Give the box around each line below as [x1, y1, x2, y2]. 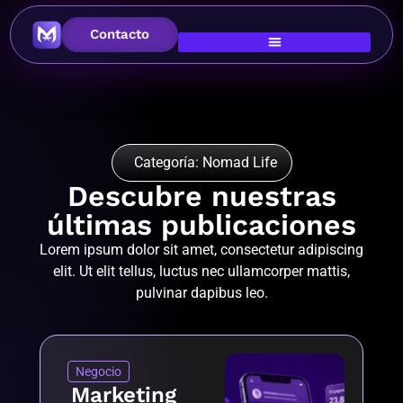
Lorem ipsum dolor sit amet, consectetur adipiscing [40, 241, 363, 258]
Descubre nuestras [67, 179, 336, 213]
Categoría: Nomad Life [133, 154, 277, 171]
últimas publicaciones [47, 208, 356, 242]
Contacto [90, 26, 150, 42]
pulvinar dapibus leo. [135, 284, 268, 301]
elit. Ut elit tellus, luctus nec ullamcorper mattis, [53, 263, 350, 280]
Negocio [76, 364, 121, 380]
